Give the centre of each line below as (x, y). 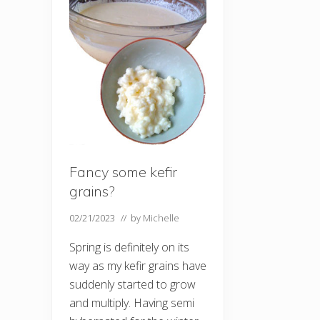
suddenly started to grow (132, 285)
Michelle (161, 218)
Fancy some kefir (123, 172)
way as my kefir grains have (138, 266)
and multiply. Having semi (132, 303)
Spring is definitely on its (129, 247)
